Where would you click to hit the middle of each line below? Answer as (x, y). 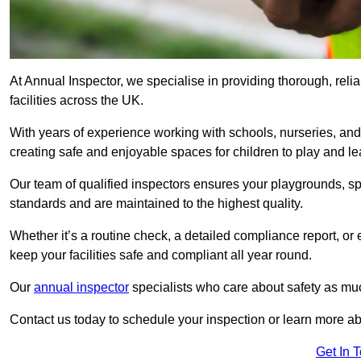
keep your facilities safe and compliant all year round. (161, 255)
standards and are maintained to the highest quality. (158, 204)
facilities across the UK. (78, 101)
